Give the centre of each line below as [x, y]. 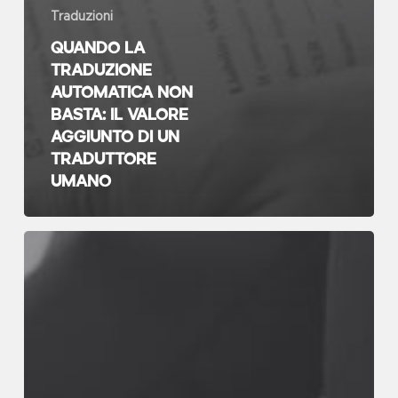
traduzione [101, 68]
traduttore [103, 157]
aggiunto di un [115, 135]
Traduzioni [81, 17]
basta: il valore [119, 113]
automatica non [121, 91]
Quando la [97, 46]
